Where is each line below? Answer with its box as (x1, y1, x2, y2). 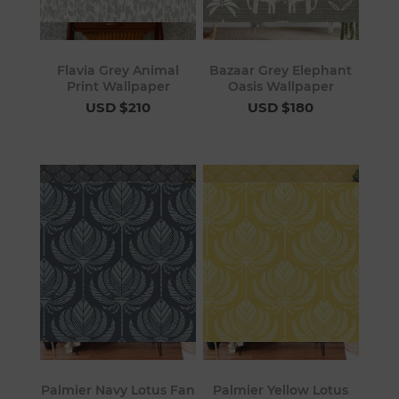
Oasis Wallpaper (227, 77, 334, 94)
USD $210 (85, 98, 151, 116)
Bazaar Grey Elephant (209, 61, 353, 78)
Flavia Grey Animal (57, 61, 180, 78)
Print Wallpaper (66, 77, 170, 94)
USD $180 (248, 98, 314, 116)
